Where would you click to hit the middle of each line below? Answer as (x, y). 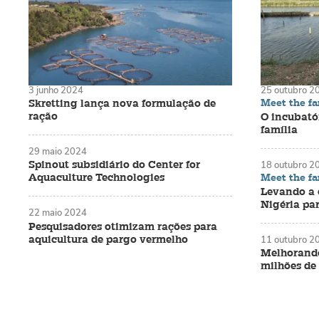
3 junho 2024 (56, 90)
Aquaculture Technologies (96, 178)
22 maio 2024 (58, 213)
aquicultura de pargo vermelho (108, 239)
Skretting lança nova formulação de (122, 103)
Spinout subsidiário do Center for (114, 165)
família (279, 130)
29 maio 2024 (58, 151)
